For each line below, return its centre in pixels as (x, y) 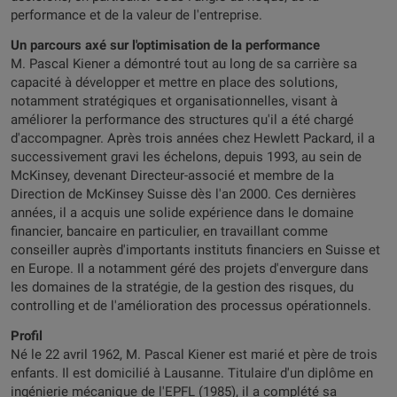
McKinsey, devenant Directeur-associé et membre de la (172, 175)
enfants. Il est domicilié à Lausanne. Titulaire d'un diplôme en (192, 373)
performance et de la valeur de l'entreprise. (136, 15)
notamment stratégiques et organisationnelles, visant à (174, 101)
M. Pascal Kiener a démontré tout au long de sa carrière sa (184, 64)
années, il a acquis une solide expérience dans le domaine (182, 213)
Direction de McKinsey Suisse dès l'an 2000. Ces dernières (183, 194)
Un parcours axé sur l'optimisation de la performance (165, 45)
